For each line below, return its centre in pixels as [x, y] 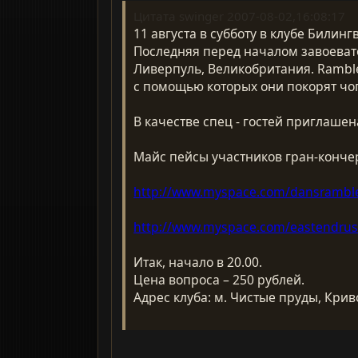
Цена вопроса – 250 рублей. [219, 279]
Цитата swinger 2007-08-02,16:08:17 [240, 16]
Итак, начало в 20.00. [198, 262]
